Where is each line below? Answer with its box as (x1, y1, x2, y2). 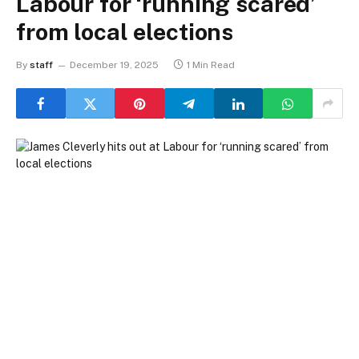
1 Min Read (187, 59, 235, 71)
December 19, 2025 (70, 59, 159, 71)
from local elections (16, 18, 234, 46)
